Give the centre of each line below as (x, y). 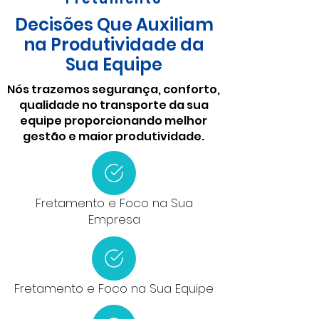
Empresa (114, 219)
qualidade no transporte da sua (114, 105)
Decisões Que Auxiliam (114, 25)
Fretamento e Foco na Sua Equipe (114, 288)
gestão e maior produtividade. (114, 136)
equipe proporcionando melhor (114, 121)
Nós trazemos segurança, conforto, (114, 89)
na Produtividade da (114, 45)
